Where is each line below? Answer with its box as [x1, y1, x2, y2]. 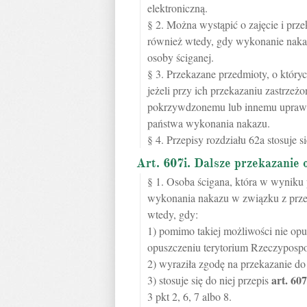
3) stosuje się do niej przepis [147, 273, 271, 287]
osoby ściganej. [147, 50, 214, 64]
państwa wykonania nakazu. [147, 116, 270, 130]
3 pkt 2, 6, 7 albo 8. [147, 289, 232, 304]
